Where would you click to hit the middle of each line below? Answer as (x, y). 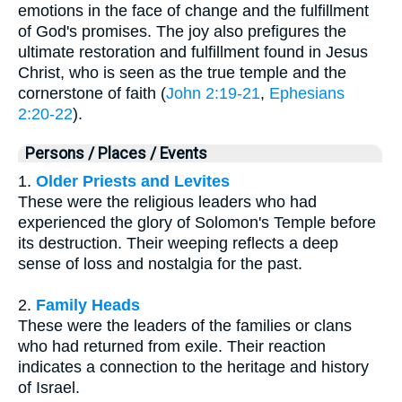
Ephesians (307, 93)
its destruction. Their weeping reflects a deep (178, 243)
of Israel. (49, 387)
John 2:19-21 (213, 93)
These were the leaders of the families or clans (185, 325)
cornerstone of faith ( (92, 93)
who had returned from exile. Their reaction (172, 346)
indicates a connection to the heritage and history (193, 367)
